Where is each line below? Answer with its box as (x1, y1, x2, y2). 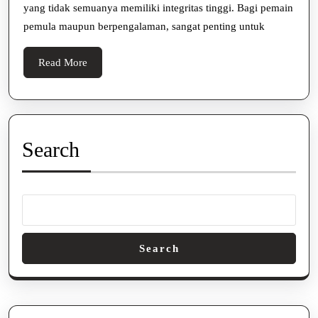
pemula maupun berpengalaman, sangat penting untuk (23, 20, 265, 32)
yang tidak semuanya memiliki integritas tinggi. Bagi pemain (23, 1, 293, 13)
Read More (38, 56, 87, 68)
